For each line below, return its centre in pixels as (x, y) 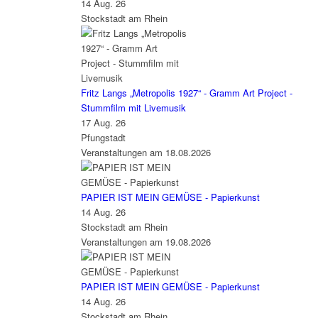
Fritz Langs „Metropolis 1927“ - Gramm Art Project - (186, 92)
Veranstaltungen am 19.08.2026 (146, 241)
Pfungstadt (103, 137)
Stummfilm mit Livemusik (133, 107)
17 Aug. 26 (103, 122)
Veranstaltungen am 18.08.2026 (146, 152)
